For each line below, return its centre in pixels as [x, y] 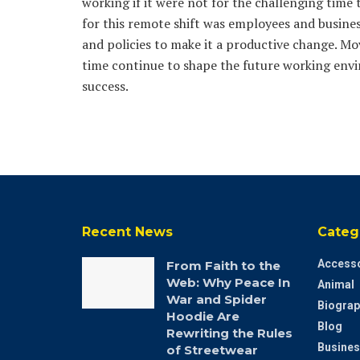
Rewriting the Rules [229, 333]
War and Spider [217, 299]
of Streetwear [212, 350]
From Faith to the [223, 265]
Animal [335, 284]
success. [105, 86]
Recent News [127, 231]
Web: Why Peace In [228, 282]
